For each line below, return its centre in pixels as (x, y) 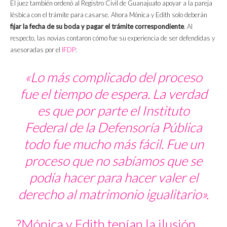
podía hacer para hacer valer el (113, 178)
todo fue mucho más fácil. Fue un (113, 144)
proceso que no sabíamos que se (113, 161)
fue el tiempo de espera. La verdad (113, 94)
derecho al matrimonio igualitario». (113, 194)
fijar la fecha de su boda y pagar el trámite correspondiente (97, 27)
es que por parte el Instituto (113, 111)
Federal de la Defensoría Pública (113, 127)
